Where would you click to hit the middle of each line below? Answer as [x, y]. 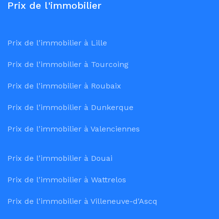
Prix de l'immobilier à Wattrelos [67, 180]
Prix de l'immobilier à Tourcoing [68, 65]
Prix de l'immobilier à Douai [60, 158]
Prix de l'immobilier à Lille [57, 43]
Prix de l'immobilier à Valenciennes [74, 129]
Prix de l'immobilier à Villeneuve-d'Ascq [82, 201]
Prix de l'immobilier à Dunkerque [70, 108]
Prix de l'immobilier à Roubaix [64, 86]
